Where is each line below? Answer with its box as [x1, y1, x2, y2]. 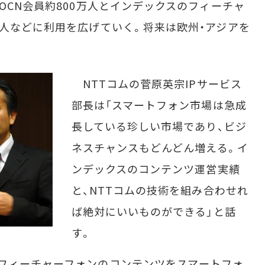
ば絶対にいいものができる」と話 [71, 203, 236, 219]
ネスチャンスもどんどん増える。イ [71, 140, 248, 155]
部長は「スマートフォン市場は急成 [71, 97, 247, 112]
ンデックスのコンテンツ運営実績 [71, 161, 240, 176]
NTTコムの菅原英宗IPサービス [71, 76, 242, 91]
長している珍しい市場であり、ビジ [71, 118, 247, 134]
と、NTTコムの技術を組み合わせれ [71, 182, 248, 198]
